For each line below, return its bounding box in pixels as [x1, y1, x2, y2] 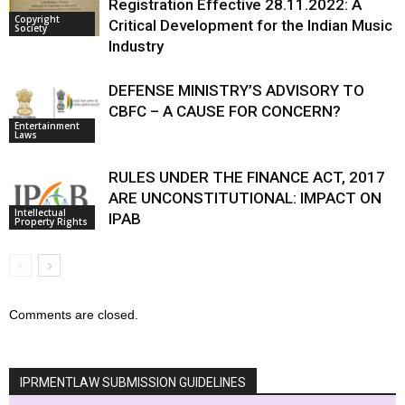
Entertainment [14, 118, 80, 132]
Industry [108, 37, 164, 55]
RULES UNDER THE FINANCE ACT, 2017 [108, 168, 385, 186]
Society [14, 21, 47, 34]
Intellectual [14, 205, 66, 219]
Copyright [14, 12, 60, 25]
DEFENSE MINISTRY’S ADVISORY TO [108, 81, 364, 99]
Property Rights [14, 214, 88, 228]
